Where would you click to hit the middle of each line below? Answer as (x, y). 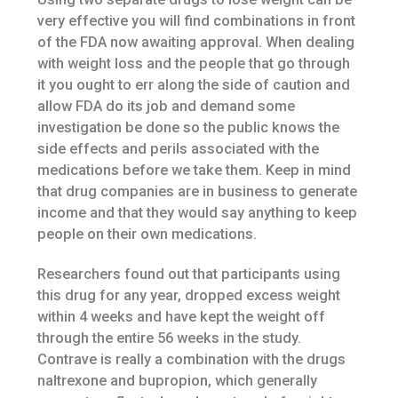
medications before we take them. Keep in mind (195, 170)
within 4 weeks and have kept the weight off (182, 316)
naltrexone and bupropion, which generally (178, 380)
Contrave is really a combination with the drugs (192, 359)
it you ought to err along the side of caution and (194, 84)
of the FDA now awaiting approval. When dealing (196, 42)
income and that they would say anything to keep (198, 212)
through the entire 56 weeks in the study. (170, 338)
